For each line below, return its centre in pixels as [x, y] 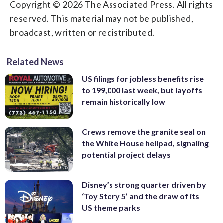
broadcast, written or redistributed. [82, 32]
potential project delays [126, 154]
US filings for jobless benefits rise [143, 78]
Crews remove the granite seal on [144, 131]
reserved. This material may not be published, [102, 18]
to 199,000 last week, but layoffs [142, 90]
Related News [35, 62]
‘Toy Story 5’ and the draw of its [140, 196]
